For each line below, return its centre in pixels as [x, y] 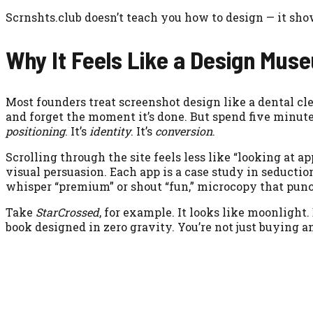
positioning [35, 131]
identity [110, 131]
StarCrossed [67, 212]
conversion [184, 131]
